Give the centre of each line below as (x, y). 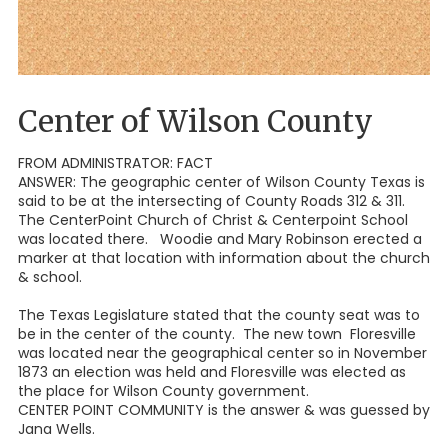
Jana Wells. (56, 429)
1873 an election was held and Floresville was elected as (212, 372)
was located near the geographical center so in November (222, 353)
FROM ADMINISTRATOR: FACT (115, 163)
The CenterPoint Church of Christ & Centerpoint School (213, 220)
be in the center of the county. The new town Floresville (217, 334)
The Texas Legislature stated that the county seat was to (219, 315)
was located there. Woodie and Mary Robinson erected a (220, 239)
